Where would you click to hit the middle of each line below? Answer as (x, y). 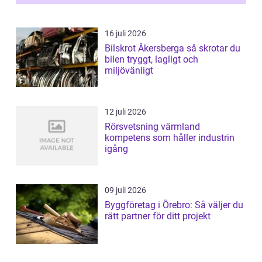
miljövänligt (129, 71)
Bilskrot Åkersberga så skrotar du (146, 49)
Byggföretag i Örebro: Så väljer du (174, 205)
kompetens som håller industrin (170, 138)
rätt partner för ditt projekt (158, 216)
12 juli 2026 (125, 112)
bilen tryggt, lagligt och (151, 60)
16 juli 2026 (125, 34)
